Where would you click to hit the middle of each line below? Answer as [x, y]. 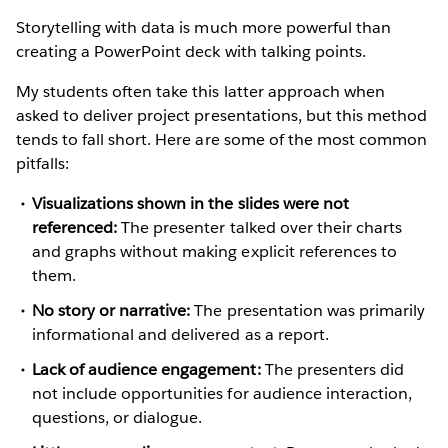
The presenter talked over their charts [259, 227]
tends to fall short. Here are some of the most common [222, 139]
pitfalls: [43, 163]
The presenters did [332, 370]
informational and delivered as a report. [180, 334]
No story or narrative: [111, 310]
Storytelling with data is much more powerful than [203, 27]
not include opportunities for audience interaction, [222, 394]
